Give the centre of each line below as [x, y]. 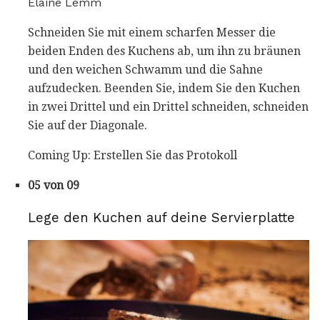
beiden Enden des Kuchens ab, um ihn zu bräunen [164, 51]
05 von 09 [54, 185]
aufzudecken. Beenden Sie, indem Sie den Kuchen [164, 88]
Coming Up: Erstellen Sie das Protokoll [132, 155]
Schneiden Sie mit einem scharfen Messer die [152, 32]
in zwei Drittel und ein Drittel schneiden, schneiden [168, 106]
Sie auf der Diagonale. [87, 125]
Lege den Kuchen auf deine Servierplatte [161, 217]
